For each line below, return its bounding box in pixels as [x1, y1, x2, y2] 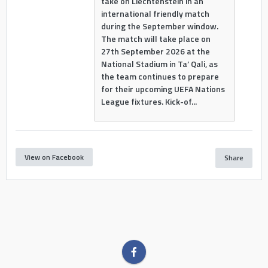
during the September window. [100, 19, 218, 32]
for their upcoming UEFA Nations [100, 82, 225, 95]
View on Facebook [25, 151, 84, 163]
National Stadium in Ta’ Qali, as [100, 57, 218, 70]
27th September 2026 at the [100, 44, 210, 57]
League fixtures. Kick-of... [100, 95, 197, 108]
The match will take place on [100, 32, 211, 45]
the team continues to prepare [100, 69, 219, 83]
